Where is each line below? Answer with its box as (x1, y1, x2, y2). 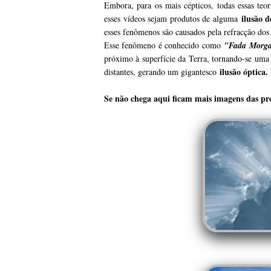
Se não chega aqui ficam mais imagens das (104, 92, 261, 105)
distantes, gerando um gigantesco (104, 66, 220, 78)
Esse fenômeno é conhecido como (104, 39, 224, 51)
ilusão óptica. (220, 65, 268, 79)
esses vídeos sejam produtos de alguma (104, 13, 241, 25)
